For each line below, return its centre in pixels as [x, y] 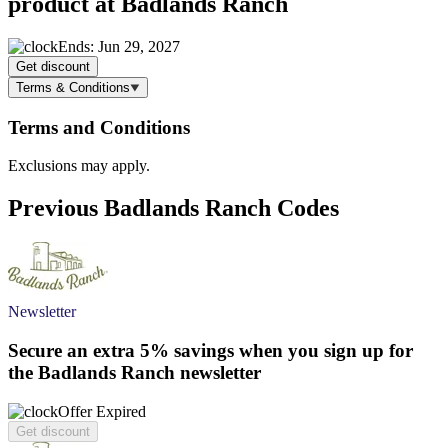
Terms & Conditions [73, 87]
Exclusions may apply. [79, 166]
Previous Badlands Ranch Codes [173, 208]
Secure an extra [74, 350]
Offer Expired [102, 411]
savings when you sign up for [291, 350]
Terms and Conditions [99, 127]
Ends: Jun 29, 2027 [119, 46]
